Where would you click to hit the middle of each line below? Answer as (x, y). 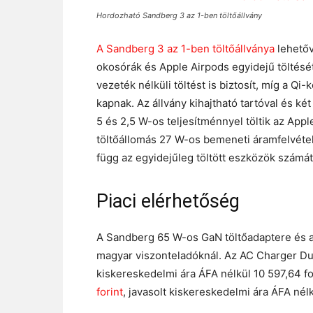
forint (110, 292)
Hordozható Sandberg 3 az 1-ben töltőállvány (179, 15)
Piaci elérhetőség (168, 201)
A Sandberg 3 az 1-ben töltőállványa (185, 49)
